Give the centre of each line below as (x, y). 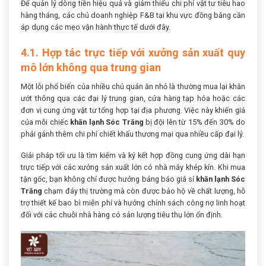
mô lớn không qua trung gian (91, 67)
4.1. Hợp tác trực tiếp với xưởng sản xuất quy (133, 52)
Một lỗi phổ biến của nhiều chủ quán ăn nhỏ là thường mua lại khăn (133, 86)
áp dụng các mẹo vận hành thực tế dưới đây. (96, 27)
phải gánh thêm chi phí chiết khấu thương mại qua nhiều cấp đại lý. (132, 134)
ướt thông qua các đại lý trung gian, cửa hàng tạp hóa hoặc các (133, 98)
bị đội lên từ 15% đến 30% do (194, 122)
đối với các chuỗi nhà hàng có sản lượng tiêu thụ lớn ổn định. (122, 215)
